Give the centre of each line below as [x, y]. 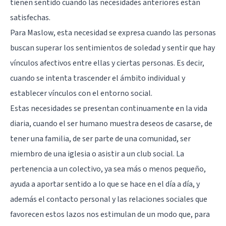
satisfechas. [30, 18]
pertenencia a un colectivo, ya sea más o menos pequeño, [108, 169]
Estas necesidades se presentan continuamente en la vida [109, 109]
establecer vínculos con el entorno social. [81, 94]
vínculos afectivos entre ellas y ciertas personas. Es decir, [107, 63]
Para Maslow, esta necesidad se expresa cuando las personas [113, 33]
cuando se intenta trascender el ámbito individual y [98, 78]
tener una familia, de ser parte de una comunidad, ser [100, 139]
